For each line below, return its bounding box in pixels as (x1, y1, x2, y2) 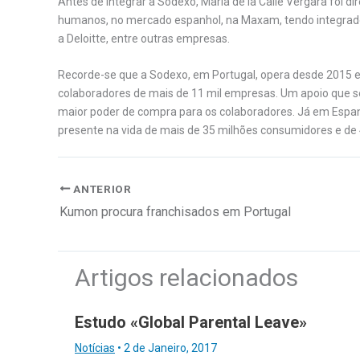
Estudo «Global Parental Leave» (75, 312, 307, 332)
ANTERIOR (70, 182, 132, 195)
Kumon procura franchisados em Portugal (59, 203, 291, 219)
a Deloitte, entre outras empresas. (58, 31, 230, 45)
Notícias (75, 341, 115, 354)
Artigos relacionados (75, 263, 298, 292)
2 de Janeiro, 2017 (124, 341, 217, 354)
